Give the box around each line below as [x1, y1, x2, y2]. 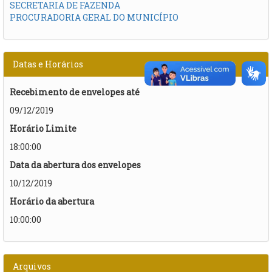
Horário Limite [10, 122, 76, 134]
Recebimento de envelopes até [10, 86, 140, 98]
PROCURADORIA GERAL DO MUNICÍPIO [10, 11, 178, 23]
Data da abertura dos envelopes [10, 158, 141, 171]
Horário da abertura [10, 195, 94, 207]
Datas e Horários [13, 58, 83, 70]
